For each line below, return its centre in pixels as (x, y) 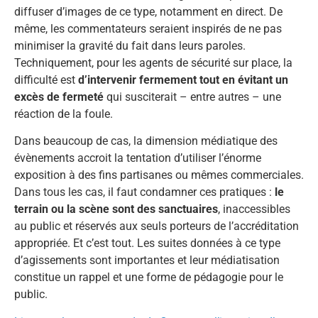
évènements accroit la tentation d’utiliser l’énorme (138, 158)
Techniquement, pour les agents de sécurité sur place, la (153, 63)
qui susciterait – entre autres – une (192, 97)
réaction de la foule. (65, 114)
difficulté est (46, 80)
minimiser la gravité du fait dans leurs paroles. (130, 46)
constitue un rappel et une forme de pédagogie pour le (149, 278)
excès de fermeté (59, 97)
